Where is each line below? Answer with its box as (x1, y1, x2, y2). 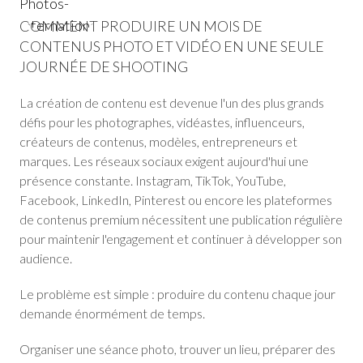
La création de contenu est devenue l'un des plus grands (19, 95, 324, 110)
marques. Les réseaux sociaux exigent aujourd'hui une (19, 153, 309, 169)
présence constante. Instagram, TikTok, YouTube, (19, 173, 286, 188)
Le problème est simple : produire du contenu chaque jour (19, 286, 335, 301)
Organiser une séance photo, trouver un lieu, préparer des (19, 341, 335, 357)
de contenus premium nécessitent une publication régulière (19, 211, 343, 227)
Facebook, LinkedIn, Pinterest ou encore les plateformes (19, 192, 332, 207)
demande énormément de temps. (19, 305, 205, 321)
